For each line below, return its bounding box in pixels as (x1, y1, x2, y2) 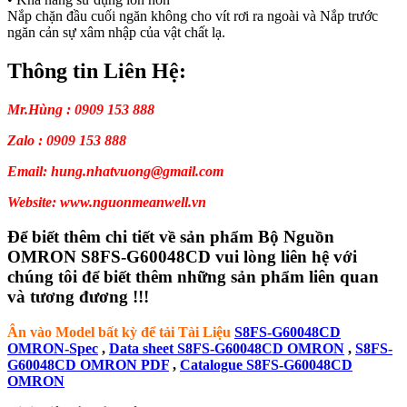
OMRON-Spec (7, 341, 98, 356)
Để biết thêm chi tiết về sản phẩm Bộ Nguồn (7, 227, 334, 247)
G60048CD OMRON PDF (7, 357, 169, 372)
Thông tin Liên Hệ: (7, 58, 186, 83)
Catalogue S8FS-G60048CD (180, 357, 352, 372)
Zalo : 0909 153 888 (7, 132, 126, 148)
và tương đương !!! (7, 287, 149, 307)
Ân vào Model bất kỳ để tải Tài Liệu (7, 324, 231, 340)
